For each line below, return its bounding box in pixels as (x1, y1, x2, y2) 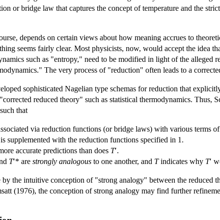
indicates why (159, 157, 205, 165)
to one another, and (91, 157, 154, 165)
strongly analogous (32, 157, 91, 165)
